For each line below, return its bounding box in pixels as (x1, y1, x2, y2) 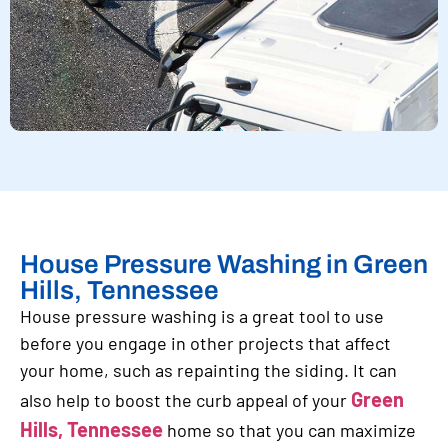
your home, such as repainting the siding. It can (20, 359, 397, 382)
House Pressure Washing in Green (20, 250, 428, 279)
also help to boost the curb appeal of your (20, 389, 351, 412)
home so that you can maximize (163, 419, 416, 442)
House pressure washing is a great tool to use (20, 305, 384, 328)
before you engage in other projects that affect (20, 332, 391, 355)
